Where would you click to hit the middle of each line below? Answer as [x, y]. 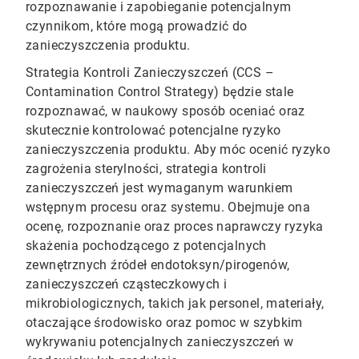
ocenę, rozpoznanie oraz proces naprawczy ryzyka [175, 227]
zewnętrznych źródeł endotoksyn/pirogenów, [158, 265]
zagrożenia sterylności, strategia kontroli [146, 169]
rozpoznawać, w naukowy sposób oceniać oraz [165, 111]
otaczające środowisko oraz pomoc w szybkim [164, 323]
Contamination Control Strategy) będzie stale [160, 92]
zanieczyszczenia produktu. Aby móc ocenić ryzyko [178, 150]
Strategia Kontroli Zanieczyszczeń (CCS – [150, 73]
